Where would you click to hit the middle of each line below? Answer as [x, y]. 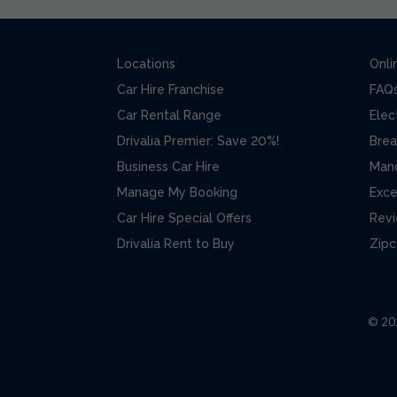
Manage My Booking [177, 192]
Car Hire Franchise [171, 89]
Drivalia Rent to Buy [176, 243]
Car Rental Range [169, 115]
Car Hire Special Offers [184, 218]
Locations [146, 63]
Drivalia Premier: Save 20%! [198, 140]
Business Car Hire [168, 166]
